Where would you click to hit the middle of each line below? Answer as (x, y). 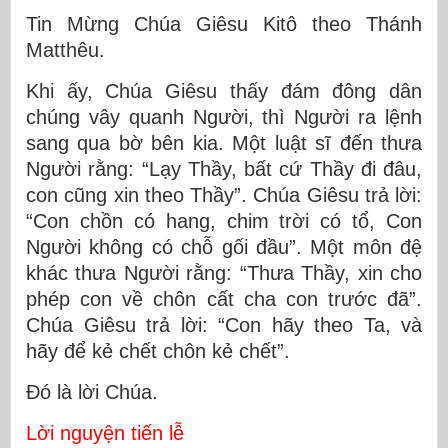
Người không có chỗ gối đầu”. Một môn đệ (224, 247)
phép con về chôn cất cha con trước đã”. (224, 299)
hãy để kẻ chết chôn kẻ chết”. (158, 351)
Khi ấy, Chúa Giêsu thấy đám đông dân (224, 91)
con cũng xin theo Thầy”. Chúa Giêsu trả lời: (224, 195)
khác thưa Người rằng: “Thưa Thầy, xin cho (224, 273)
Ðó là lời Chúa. (92, 392)
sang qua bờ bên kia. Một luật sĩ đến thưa (224, 143)
